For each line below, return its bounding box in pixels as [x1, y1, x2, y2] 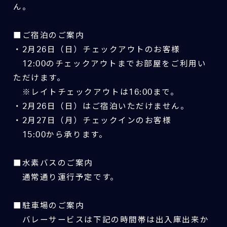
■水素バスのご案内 [13, 159, 93, 168]
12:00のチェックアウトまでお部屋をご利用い [13, 60, 207, 68]
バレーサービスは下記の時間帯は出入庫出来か [13, 216, 209, 224]
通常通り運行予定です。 [13, 173, 119, 182]
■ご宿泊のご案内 [13, 31, 85, 40]
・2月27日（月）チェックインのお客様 [13, 117, 172, 125]
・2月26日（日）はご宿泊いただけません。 [13, 102, 190, 111]
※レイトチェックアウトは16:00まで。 [13, 88, 179, 97]
